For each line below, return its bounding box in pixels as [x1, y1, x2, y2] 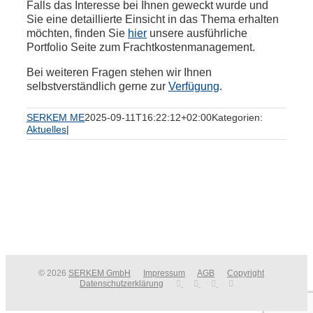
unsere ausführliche [147, 27, 247, 39]
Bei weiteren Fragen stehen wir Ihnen [27, 66, 212, 78]
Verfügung [168, 80, 219, 92]
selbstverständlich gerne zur [27, 80, 168, 92]
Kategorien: [212, 112, 263, 123]
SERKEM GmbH [68, 268, 131, 278]
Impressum [143, 268, 185, 278]
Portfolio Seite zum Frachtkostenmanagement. [27, 41, 255, 53]
